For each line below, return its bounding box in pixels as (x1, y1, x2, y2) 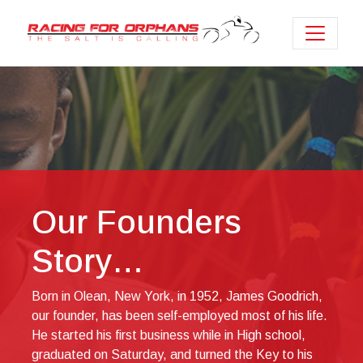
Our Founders (32, 204, 241, 241)
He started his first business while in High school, (32, 328, 305, 343)
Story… (32, 243, 144, 280)
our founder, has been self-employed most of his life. (32, 309, 327, 323)
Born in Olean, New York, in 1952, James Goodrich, (32, 289, 322, 304)
